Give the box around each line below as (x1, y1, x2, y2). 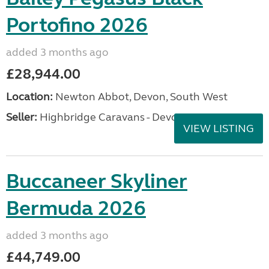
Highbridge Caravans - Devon (37, 110, 184, 124)
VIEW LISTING (183, 122, 254, 135)
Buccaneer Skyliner (6, 169, 187, 194)
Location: (6, 90, 53, 103)
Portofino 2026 (6, 13, 148, 38)
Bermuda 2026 (6, 196, 146, 221)
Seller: (6, 110, 37, 124)
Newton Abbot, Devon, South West (53, 90, 228, 103)
